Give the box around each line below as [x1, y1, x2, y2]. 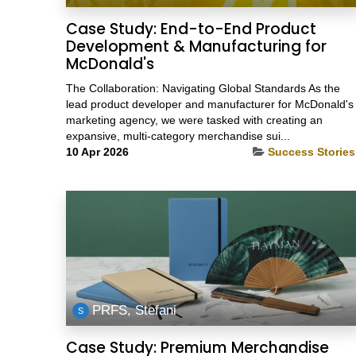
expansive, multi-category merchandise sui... [65, 130, 290, 143]
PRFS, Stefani [92, 302, 177, 319]
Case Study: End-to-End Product [65, 18, 316, 41]
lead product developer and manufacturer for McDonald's [65, 98, 354, 111]
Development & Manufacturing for [65, 36, 327, 58]
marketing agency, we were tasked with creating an [65, 114, 323, 127]
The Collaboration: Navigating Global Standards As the [65, 82, 340, 95]
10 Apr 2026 [65, 145, 129, 159]
